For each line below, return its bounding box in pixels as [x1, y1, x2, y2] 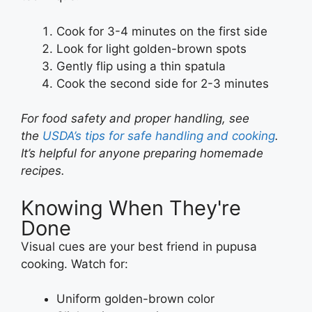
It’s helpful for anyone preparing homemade [21, 146, 263, 161]
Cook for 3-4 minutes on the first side [56, 24, 267, 38]
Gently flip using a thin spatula [56, 58, 226, 73]
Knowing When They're [21, 195, 241, 220]
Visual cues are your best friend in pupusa [21, 239, 257, 253]
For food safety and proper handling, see [21, 111, 249, 126]
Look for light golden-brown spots [56, 41, 247, 56]
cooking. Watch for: [21, 256, 128, 271]
